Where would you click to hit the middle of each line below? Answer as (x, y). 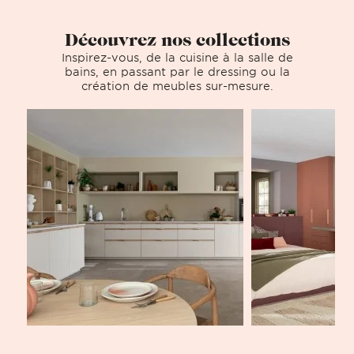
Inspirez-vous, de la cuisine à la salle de (177, 57)
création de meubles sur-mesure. (177, 86)
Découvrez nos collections (177, 40)
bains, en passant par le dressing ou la (177, 72)
